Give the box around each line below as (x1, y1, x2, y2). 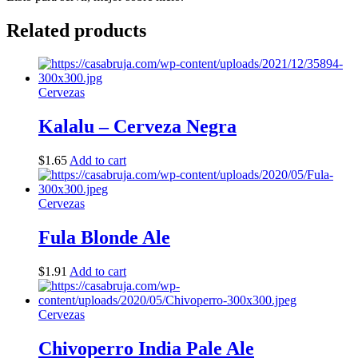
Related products (6, 19, 146, 41)
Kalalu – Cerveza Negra (38, 116, 237, 137)
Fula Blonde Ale (38, 227, 170, 249)
